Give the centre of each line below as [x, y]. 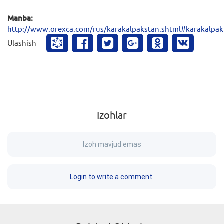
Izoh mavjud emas [112, 144]
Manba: [20, 18]
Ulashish [22, 42]
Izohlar [112, 114]
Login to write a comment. [112, 177]
